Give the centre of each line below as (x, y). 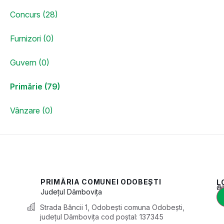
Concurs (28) (34, 14)
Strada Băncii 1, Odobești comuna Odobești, (112, 207)
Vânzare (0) (31, 110)
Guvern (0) (30, 62)
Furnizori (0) (32, 38)
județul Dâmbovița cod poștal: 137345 (102, 216)
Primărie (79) (35, 86)
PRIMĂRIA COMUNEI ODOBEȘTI (101, 182)
